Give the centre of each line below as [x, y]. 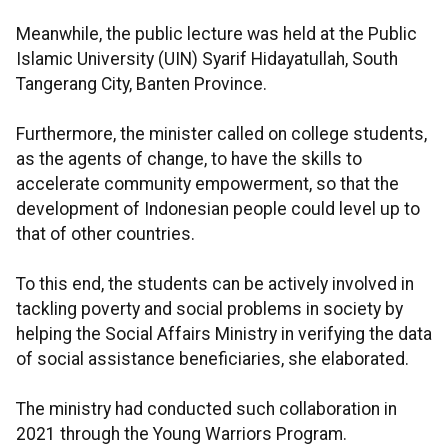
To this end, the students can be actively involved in [215, 284]
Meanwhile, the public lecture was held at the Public [216, 34]
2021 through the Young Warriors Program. [181, 434]
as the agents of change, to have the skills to [189, 159]
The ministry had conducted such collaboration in [206, 409]
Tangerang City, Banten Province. [141, 84]
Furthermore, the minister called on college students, [221, 134]
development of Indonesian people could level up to [218, 209]
